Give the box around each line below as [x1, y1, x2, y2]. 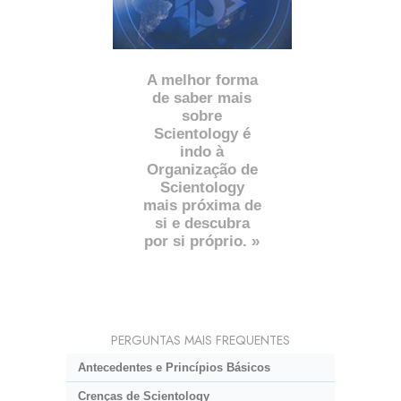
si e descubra [154, 215, 250, 233]
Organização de [146, 161, 258, 179]
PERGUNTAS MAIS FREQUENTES [111, 331, 290, 350]
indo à [180, 143, 225, 161]
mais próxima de [142, 197, 261, 215]
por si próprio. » [144, 233, 260, 251]
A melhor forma [146, 72, 258, 90]
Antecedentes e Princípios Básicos [77, 360, 270, 374]
